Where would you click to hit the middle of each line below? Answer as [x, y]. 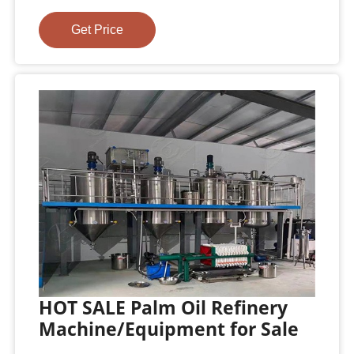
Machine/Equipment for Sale [169, 328]
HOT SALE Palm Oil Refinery [164, 307]
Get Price [98, 29]
